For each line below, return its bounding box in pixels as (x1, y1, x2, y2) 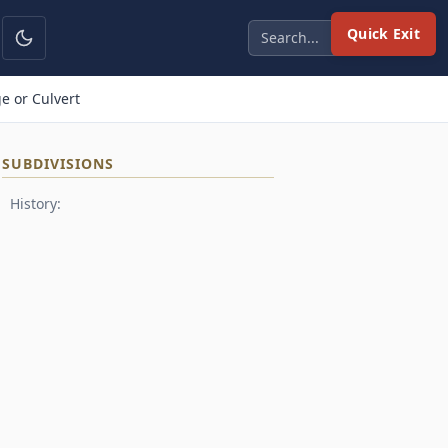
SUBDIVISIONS (2, 154, 114, 173)
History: (10, 194, 61, 213)
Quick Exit (347, 24, 420, 43)
